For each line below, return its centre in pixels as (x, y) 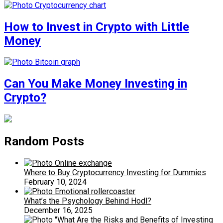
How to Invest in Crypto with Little (97, 27)
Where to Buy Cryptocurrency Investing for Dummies (115, 173)
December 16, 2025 (58, 211)
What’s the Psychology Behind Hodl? (88, 201)
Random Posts (44, 142)
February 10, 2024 (55, 182)
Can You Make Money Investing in (96, 84)
